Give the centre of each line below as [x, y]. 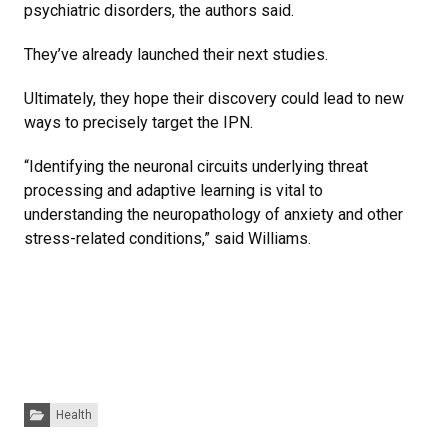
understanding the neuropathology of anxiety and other [213, 215]
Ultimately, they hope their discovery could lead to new [214, 99]
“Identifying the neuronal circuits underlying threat [196, 167]
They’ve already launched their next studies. [176, 55]
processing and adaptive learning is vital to [173, 191]
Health [73, 415]
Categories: [55, 408]
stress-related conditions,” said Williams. [167, 239]
